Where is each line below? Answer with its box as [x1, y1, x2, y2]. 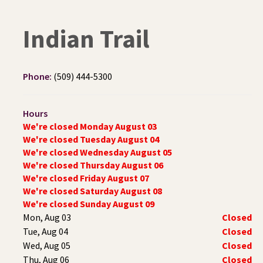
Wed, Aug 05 [23, 239, 70, 251]
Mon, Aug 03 [23, 211, 71, 223]
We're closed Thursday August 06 [23, 159, 163, 171]
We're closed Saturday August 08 [23, 184, 162, 197]
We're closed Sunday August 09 [23, 197, 154, 210]
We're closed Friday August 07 [23, 171, 149, 184]
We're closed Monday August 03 [23, 120, 157, 132]
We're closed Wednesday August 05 [23, 146, 172, 158]
